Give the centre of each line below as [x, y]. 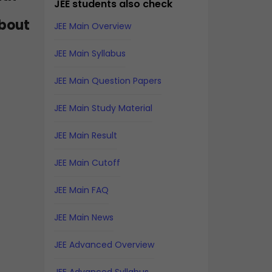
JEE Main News [83, 217]
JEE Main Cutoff [87, 163]
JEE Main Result [85, 135]
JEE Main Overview [92, 26]
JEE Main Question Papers [107, 81]
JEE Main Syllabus [90, 53]
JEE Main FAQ [81, 190]
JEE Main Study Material [103, 108]
